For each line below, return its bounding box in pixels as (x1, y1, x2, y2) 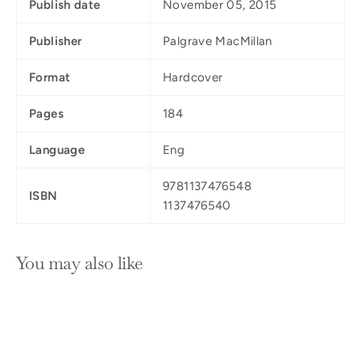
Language (29, 143, 85, 158)
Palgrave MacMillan (163, 34, 272, 49)
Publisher (29, 34, 82, 49)
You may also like (16, 251, 143, 275)
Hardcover (163, 70, 223, 85)
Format (29, 70, 71, 85)
